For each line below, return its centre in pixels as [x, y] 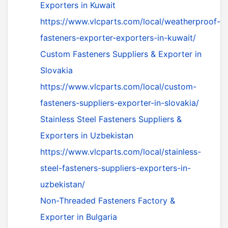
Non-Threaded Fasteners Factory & [108, 201]
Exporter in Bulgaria [79, 217]
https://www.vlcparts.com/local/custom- [118, 87]
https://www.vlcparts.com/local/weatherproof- [130, 22]
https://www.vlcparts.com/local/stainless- [121, 152]
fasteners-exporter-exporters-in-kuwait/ [118, 38]
